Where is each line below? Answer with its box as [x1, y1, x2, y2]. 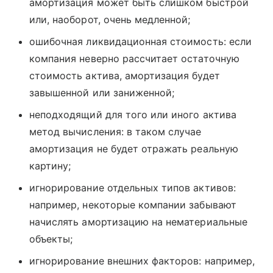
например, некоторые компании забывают [29, 199, 236, 211]
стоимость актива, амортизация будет [29, 69, 220, 82]
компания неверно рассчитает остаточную [29, 52, 239, 65]
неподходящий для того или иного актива [29, 108, 236, 121]
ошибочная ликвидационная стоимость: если [29, 35, 252, 48]
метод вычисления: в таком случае [29, 126, 202, 138]
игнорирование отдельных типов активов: [29, 182, 236, 194]
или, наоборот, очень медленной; [29, 13, 191, 26]
